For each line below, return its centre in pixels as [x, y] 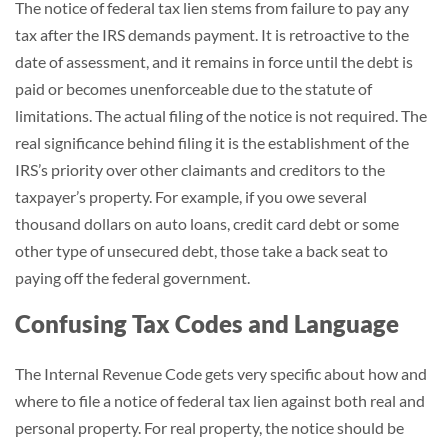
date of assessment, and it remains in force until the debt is [214, 61]
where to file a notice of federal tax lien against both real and [220, 400]
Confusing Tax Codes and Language [207, 323]
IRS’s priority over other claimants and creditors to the [200, 169]
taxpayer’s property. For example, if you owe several [191, 196]
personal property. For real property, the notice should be [209, 427]
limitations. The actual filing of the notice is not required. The [221, 115]
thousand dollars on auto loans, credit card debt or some [207, 223]
